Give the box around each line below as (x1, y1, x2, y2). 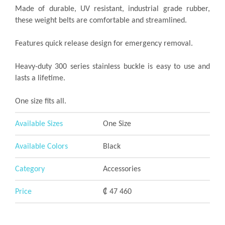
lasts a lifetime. (15, 74, 65, 82)
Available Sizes (15, 120, 63, 128)
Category (15, 165, 45, 173)
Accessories (102, 165, 141, 173)
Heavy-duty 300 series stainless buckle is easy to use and (15, 63, 210, 71)
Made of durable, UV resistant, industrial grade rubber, (15, 5, 210, 13)
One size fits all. (15, 97, 66, 105)
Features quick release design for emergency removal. (15, 40, 193, 48)
